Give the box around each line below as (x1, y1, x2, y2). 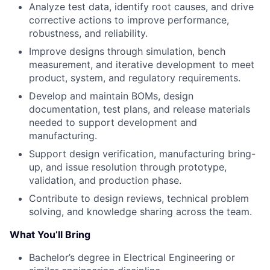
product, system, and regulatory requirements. (29, 72, 240, 84)
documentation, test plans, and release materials (29, 103, 250, 115)
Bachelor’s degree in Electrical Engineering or (29, 251, 235, 263)
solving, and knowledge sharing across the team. (29, 206, 252, 218)
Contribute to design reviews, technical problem (29, 192, 249, 204)
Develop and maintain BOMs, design (29, 90, 193, 102)
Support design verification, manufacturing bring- (29, 148, 256, 160)
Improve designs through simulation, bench (29, 45, 225, 57)
